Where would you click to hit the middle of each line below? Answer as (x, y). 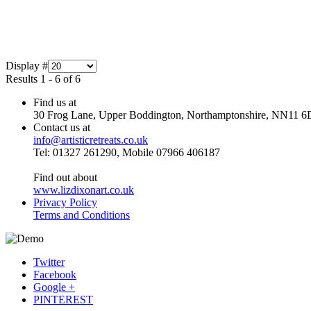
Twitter (49, 262)
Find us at (55, 103)
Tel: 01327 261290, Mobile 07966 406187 (127, 153)
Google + (54, 287)
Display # (27, 66)
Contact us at (62, 128)
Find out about (65, 178)
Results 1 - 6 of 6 (43, 79)
